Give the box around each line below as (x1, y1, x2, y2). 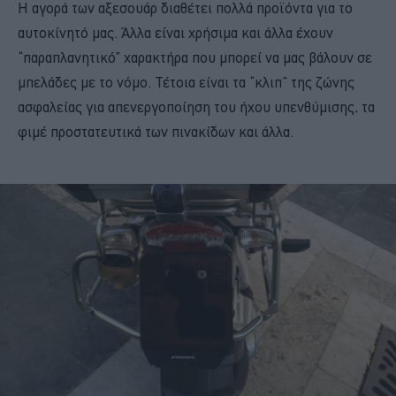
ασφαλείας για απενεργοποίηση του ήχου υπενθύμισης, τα (18, 97, 375, 116)
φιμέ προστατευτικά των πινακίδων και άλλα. (18, 122, 293, 141)
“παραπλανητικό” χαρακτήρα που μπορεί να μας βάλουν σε (18, 48, 372, 66)
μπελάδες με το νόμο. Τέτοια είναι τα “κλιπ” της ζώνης (18, 72, 354, 91)
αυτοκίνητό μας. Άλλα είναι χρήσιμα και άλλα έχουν (18, 23, 333, 42)
